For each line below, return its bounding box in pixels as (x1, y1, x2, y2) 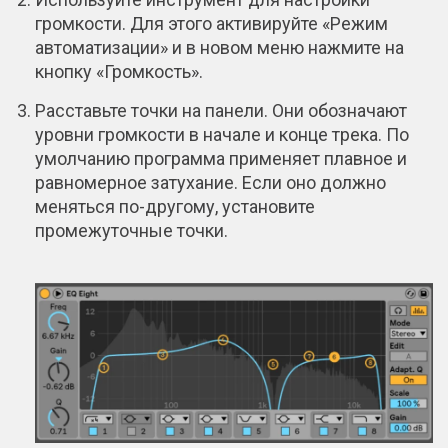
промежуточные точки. (35, 219, 228, 241)
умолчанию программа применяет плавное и (35, 147, 407, 169)
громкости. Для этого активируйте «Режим (35, 12, 388, 34)
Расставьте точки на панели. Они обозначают (35, 99, 407, 121)
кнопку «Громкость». (35, 60, 203, 82)
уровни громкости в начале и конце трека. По (35, 123, 409, 145)
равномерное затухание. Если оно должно (35, 171, 386, 193)
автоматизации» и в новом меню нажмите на (35, 36, 404, 58)
